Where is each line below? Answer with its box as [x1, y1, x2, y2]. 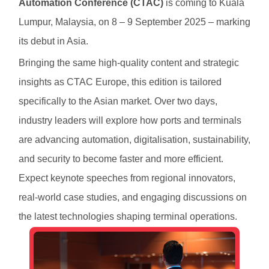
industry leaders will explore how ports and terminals [18, 115, 241, 126]
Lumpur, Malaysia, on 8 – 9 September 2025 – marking [18, 17, 250, 28]
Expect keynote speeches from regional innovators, [18, 173, 235, 184]
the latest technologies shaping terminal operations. [18, 211, 237, 222]
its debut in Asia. [18, 36, 88, 47]
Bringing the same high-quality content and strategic [18, 58, 239, 68]
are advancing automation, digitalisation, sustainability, [18, 134, 250, 145]
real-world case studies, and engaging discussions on [18, 192, 247, 203]
